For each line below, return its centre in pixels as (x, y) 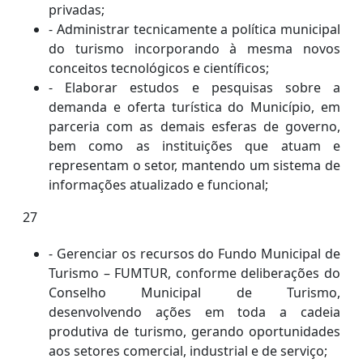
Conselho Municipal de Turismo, (194, 293)
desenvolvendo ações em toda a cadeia (194, 312)
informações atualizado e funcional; (158, 185)
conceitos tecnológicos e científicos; (159, 68)
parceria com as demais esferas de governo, (194, 127)
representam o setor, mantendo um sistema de (194, 166)
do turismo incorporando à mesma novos (194, 49)
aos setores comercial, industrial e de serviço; (188, 351)
